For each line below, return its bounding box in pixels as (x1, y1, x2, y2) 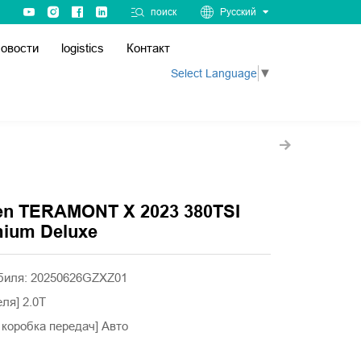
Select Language (171, 64, 258, 81)
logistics (61, 39, 105, 56)
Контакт (127, 39, 171, 56)
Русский (220, 6, 256, 19)
